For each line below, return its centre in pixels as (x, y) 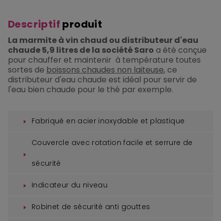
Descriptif (34, 24)
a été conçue (180, 50)
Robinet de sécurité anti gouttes (93, 206)
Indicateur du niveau (70, 185)
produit (81, 24)
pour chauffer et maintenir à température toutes (104, 60)
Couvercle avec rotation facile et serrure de (112, 142)
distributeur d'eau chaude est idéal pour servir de (102, 79)
